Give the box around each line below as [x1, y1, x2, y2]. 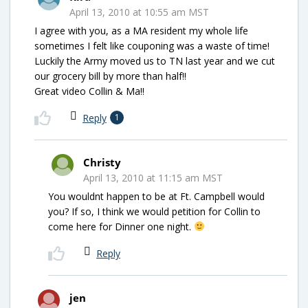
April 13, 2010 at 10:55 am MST [69, 5, 209, 19]
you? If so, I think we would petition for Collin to [48, 204, 261, 218]
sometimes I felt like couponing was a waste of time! [34, 38, 269, 52]
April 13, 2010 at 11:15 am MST [83, 170, 223, 184]
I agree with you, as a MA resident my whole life [34, 23, 248, 37]
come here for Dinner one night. [48, 219, 194, 233]
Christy [83, 155, 121, 169]
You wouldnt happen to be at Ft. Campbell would [48, 189, 265, 203]
